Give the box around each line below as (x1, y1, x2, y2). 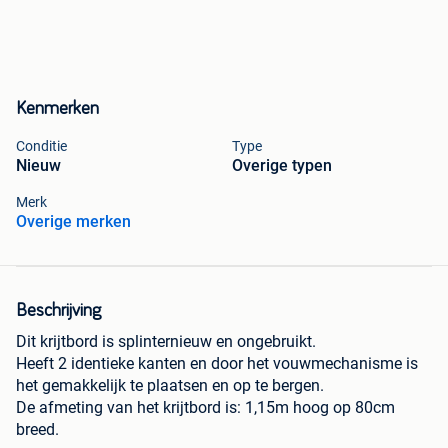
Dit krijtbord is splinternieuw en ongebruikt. (16, 332, 316, 352)
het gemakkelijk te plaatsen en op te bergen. (16, 376, 324, 396)
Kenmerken (16, 100, 99, 119)
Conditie (16, 138, 67, 155)
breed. (16, 420, 59, 440)
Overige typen (232, 156, 332, 176)
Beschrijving (16, 302, 101, 321)
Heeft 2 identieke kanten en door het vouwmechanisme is (16, 354, 418, 374)
